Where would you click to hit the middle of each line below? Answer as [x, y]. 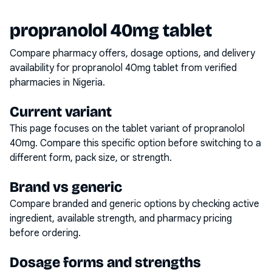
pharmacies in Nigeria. [57, 83]
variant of [171, 129]
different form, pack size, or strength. [91, 158]
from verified [208, 68]
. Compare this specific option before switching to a [148, 143]
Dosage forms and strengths [105, 262]
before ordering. [45, 233]
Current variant [61, 112]
